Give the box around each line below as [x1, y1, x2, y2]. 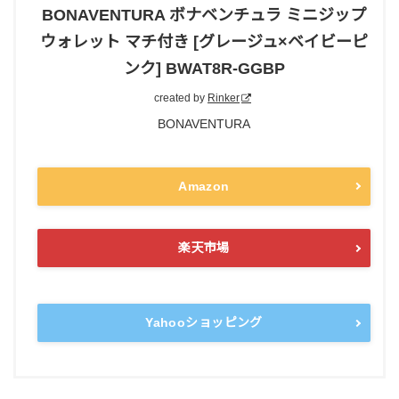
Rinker [208, 92, 240, 105]
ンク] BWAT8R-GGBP [123, 60, 285, 78]
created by [154, 92, 208, 105]
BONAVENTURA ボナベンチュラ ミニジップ [42, 6, 366, 25]
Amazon [178, 178, 230, 193]
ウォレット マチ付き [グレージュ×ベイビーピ [40, 33, 368, 52]
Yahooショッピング [145, 315, 263, 330]
